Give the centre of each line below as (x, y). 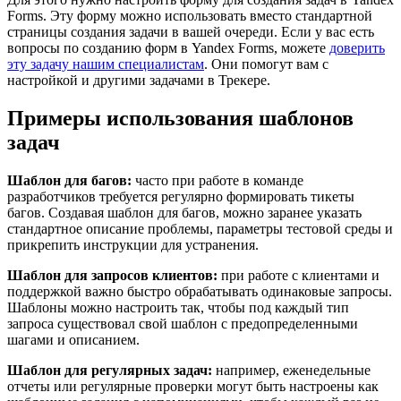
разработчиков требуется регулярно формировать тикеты (181, 196)
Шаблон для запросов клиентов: (112, 275)
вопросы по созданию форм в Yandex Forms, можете (168, 47)
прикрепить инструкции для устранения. (133, 244)
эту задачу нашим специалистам (106, 64)
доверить (357, 47)
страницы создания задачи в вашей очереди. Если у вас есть (191, 31)
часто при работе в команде (218, 180)
